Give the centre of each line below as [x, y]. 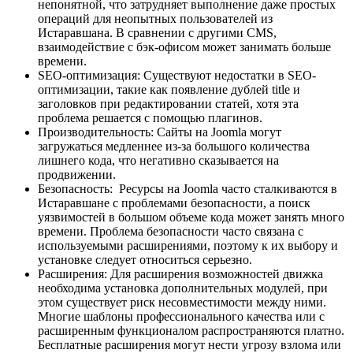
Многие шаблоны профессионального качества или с [181, 317]
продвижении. [77, 175]
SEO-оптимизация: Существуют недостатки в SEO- [177, 76]
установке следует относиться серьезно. [145, 260]
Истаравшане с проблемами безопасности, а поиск [174, 203]
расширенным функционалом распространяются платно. [191, 331]
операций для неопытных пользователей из [155, 19]
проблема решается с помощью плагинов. [150, 118]
